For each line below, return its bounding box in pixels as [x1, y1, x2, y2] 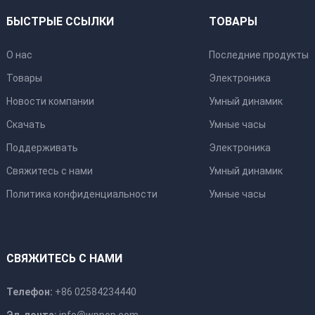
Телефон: [6, 285, 53, 297]
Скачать [6, 118, 46, 130]
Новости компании [6, 95, 94, 107]
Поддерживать [6, 141, 78, 153]
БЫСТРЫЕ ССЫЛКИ [6, 14, 114, 28]
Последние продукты [209, 49, 309, 60]
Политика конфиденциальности [6, 188, 157, 200]
